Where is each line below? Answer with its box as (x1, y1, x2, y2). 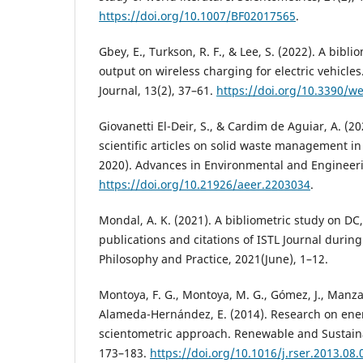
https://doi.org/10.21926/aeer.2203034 (99, 177, 310, 192)
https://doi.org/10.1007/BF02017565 (99, 7, 296, 23)
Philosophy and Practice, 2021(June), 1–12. (99, 251, 328, 267)
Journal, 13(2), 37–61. (99, 82, 216, 98)
